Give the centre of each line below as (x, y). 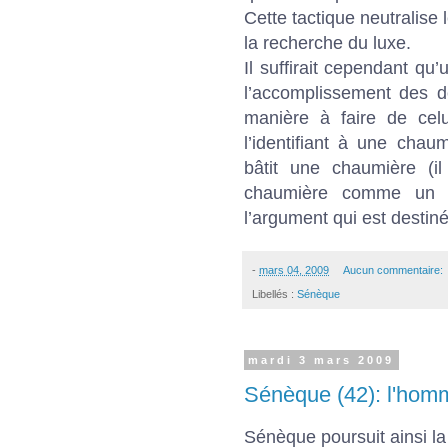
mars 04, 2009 (294, 269)
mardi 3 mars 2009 (321, 359)
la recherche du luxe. (327, 42)
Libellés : (274, 293)
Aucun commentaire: (394, 269)
